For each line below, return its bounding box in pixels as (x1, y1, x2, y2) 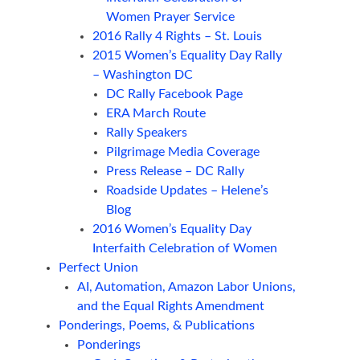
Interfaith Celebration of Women (92, 242, 278, 256)
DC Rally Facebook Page (105, 88, 243, 101)
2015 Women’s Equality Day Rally (92, 49, 283, 63)
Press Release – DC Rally (105, 165, 244, 178)
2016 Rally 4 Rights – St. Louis (92, 30, 263, 43)
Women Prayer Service (105, 10, 235, 24)
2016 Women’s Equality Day (92, 223, 252, 236)
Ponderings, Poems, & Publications (58, 319, 255, 333)
